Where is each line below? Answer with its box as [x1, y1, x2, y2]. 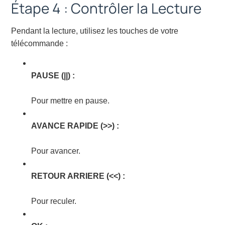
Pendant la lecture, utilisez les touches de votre [11, 27, 179, 36]
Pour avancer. [31, 147, 81, 156]
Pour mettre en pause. [31, 96, 110, 105]
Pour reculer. [31, 197, 77, 206]
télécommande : [11, 39, 68, 48]
